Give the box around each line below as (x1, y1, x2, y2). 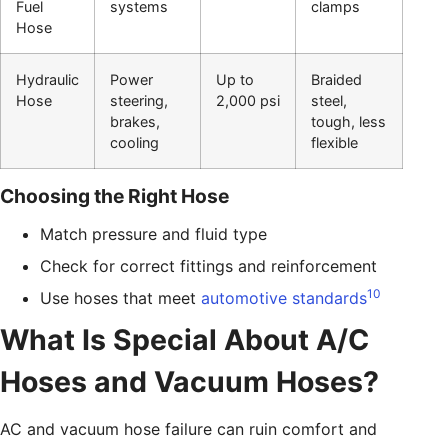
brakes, (110, 113, 160, 131)
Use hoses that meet (40, 288, 201, 309)
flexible (311, 134, 358, 152)
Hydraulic (16, 71, 79, 89)
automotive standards (201, 288, 367, 309)
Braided (311, 71, 362, 89)
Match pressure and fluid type (40, 224, 267, 245)
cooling (110, 134, 159, 152)
